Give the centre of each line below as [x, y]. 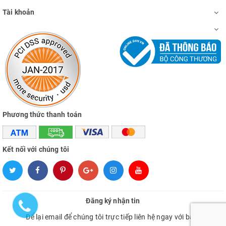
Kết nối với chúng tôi [36, 150]
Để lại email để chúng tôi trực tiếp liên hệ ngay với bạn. [113, 217]
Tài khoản [19, 12]
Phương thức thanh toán [42, 115]
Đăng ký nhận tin [113, 201]
